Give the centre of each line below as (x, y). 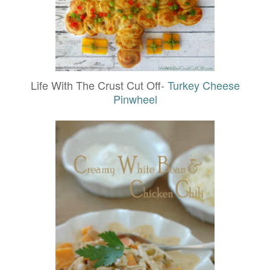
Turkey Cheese (203, 85)
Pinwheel (135, 99)
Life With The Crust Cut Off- (99, 85)
